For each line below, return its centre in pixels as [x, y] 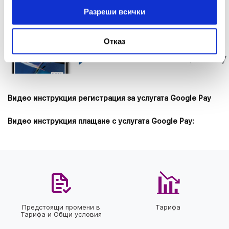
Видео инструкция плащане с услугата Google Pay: [101, 121]
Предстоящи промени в [61, 207]
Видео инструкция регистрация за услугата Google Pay [109, 98]
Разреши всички [114, 11]
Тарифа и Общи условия [61, 214]
